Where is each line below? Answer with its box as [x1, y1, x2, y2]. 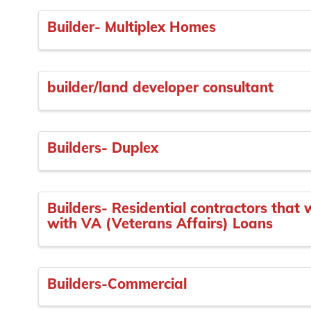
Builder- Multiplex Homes [47, 18, 216, 36]
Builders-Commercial [47, 274, 187, 292]
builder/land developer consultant [47, 78, 274, 96]
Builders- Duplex [47, 139, 158, 157]
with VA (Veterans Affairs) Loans [47, 214, 273, 232]
